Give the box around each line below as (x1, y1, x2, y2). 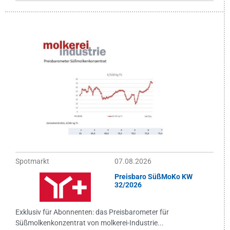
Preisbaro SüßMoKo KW (114, 172, 193, 181)
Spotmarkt (15, 157, 49, 165)
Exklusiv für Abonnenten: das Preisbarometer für (15, 207, 169, 216)
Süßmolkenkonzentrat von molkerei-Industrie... (15, 218, 164, 227)
